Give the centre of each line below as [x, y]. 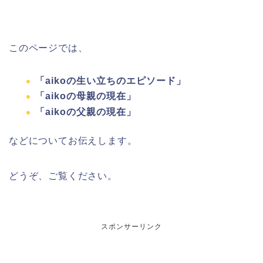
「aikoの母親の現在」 [86, 96]
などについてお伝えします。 [73, 140]
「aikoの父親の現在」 [86, 112]
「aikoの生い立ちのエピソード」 [111, 80]
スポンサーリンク [131, 226]
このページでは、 [48, 48]
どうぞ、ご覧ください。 [63, 176]
